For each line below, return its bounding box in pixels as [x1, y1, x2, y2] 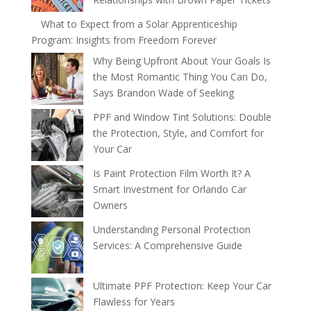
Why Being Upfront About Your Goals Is [92, 54, 271, 67]
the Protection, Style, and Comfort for [92, 126, 264, 140]
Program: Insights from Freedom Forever [31, 33, 217, 47]
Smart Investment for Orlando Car [92, 183, 246, 196]
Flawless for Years [92, 295, 175, 308]
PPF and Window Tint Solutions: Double [92, 110, 271, 124]
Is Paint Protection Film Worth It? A [92, 167, 251, 180]
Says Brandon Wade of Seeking [92, 86, 234, 99]
